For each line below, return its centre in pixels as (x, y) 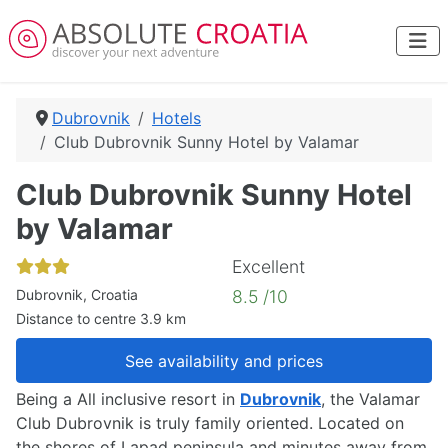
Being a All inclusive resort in (128, 399)
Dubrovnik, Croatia (77, 294)
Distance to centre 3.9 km (101, 318)
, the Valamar (370, 399)
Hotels (176, 118)
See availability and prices (224, 360)
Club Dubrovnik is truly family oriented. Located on (210, 423)
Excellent (268, 266)
